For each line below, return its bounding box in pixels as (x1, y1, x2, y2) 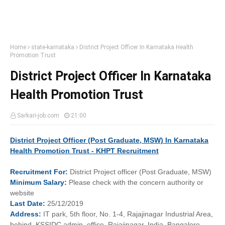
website (10, 189, 34, 197)
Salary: (43, 178, 67, 186)
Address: (10, 210, 41, 218)
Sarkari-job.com (17, 112, 59, 119)
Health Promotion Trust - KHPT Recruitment (10, 147, 159, 155)
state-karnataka (31, 44, 74, 51)
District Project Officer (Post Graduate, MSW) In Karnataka (10, 136, 208, 144)
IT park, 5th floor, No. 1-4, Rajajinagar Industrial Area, (43, 210, 213, 218)
